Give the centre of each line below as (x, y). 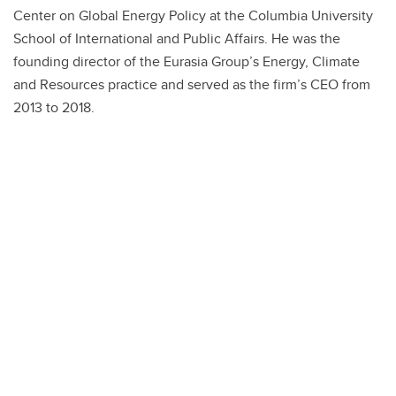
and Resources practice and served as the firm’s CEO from (192, 84)
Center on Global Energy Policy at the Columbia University (193, 15)
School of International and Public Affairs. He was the (177, 38)
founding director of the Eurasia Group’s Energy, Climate (187, 61)
